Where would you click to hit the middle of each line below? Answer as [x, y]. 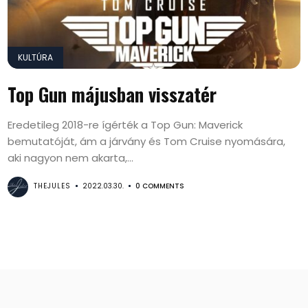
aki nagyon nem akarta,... [71, 158]
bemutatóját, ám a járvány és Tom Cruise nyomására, [147, 141]
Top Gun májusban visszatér [112, 94]
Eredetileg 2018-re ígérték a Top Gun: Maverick [125, 125]
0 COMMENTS [160, 186]
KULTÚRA [36, 57]
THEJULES [53, 186]
